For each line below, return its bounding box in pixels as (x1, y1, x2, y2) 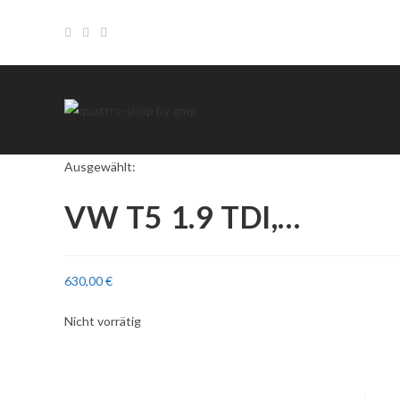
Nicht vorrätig (64, 313, 141, 329)
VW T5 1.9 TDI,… (64, 198, 301, 235)
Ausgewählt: (64, 159, 136, 174)
